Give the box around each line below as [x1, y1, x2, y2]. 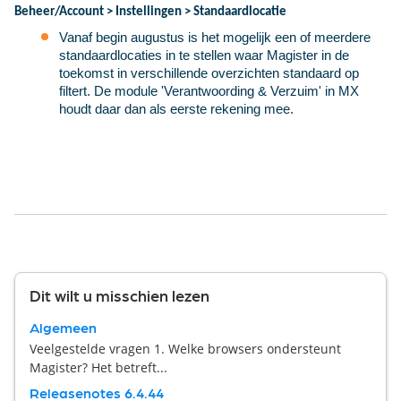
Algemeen [30, 318, 97, 336]
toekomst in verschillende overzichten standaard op [59, 64, 359, 81]
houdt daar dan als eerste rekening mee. [59, 100, 294, 116]
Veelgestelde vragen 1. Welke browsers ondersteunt [30, 339, 341, 357]
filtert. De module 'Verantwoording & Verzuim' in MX [59, 82, 359, 98]
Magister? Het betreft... [30, 358, 167, 376]
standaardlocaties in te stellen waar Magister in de [59, 47, 349, 63]
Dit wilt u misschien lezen [30, 285, 209, 304]
